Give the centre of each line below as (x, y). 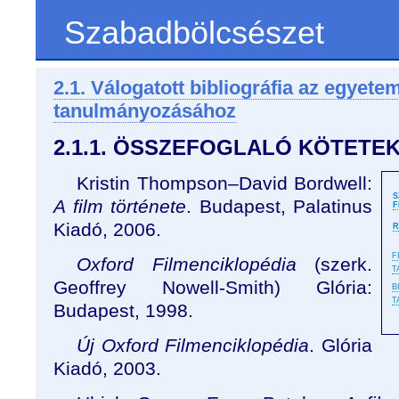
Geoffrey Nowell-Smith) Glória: (213, 287)
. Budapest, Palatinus (279, 206)
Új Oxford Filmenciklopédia (193, 345)
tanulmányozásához (145, 111)
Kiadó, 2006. (107, 229)
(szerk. (334, 264)
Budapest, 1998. (123, 310)
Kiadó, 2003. (107, 368)
